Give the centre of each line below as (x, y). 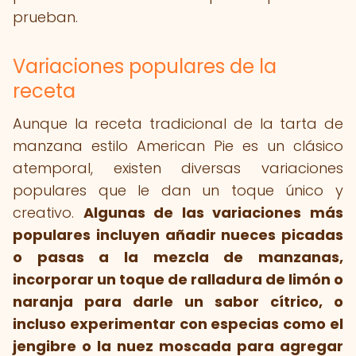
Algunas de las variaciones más (213, 213)
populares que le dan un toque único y (178, 190)
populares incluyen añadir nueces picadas (178, 235)
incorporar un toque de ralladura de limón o (178, 279)
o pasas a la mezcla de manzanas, (178, 257)
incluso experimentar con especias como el (178, 324)
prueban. (45, 17)
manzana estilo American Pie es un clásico (178, 146)
